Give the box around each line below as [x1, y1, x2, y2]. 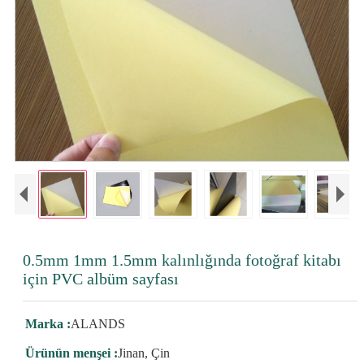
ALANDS [70, 317, 125, 331]
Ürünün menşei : [24, 346, 118, 360]
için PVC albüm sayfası [22, 270, 179, 288]
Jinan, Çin [117, 346, 170, 360]
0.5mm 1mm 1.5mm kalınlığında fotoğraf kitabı [22, 251, 341, 269]
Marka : [24, 317, 71, 331]
